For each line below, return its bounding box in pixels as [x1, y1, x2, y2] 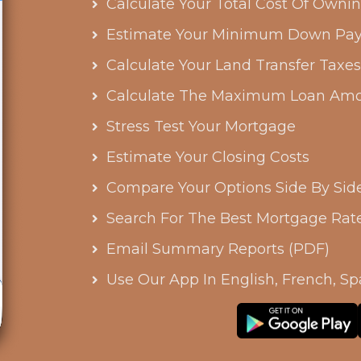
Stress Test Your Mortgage [106, 117, 296, 135]
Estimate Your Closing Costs [106, 147, 309, 166]
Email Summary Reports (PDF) [106, 239, 330, 258]
